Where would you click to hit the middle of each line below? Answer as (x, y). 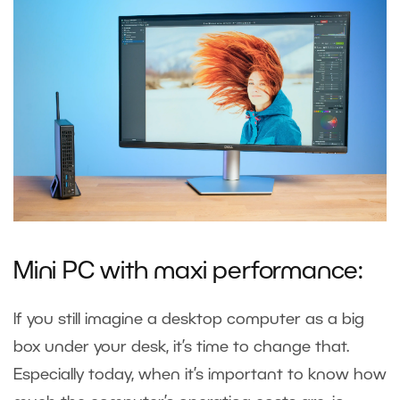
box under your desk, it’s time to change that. (181, 347)
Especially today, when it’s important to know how (200, 375)
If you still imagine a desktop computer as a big (189, 319)
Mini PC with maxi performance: (192, 272)
